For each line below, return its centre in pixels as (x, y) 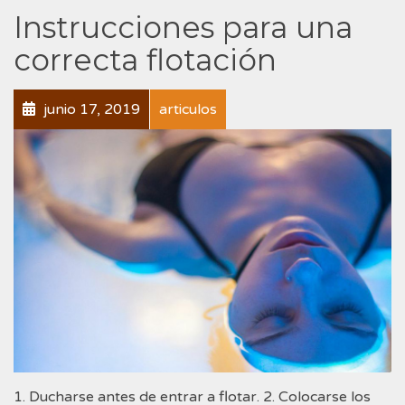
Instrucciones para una (183, 28)
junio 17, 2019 (90, 110)
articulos (188, 110)
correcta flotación (145, 60)
